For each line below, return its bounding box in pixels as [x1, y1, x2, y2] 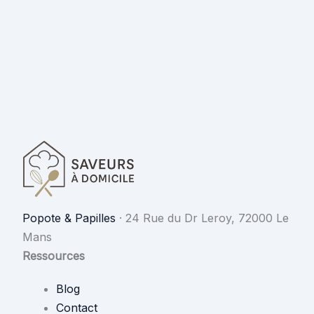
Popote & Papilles [22, 211, 116, 225]
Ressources [22, 249, 85, 263]
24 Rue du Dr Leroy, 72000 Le [125, 211, 289, 225]
